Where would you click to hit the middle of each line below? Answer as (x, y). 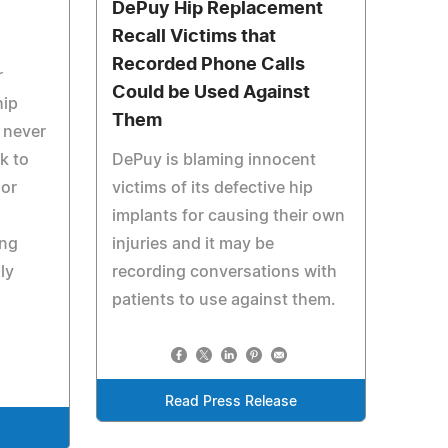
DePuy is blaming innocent (213, 160)
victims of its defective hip (212, 188)
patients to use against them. (223, 300)
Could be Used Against (210, 93)
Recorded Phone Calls (208, 65)
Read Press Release (230, 402)
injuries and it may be (192, 244)
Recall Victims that (193, 37)
